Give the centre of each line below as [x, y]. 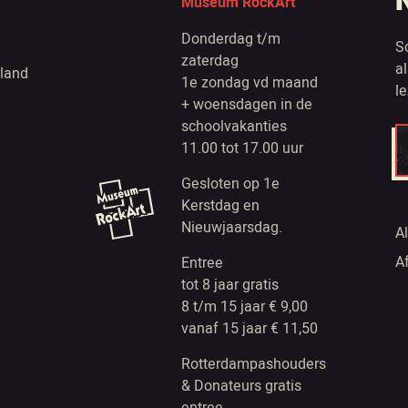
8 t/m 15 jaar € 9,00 [244, 306]
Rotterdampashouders [253, 363]
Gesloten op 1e [230, 183]
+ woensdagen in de [246, 104]
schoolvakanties [234, 126]
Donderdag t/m [230, 38]
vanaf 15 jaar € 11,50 [249, 328]
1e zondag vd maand [249, 82]
